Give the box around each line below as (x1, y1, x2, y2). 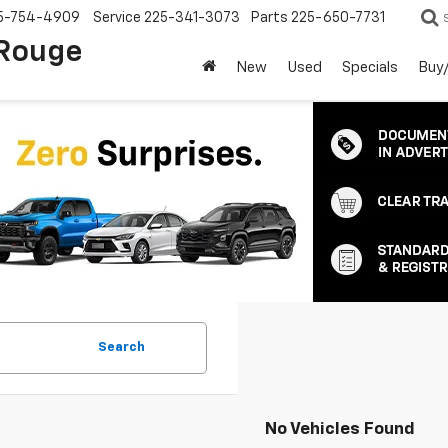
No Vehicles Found (265, 421, 415, 438)
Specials (342, 60, 398, 76)
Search (98, 341, 145, 354)
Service (93, 11, 141, 26)
